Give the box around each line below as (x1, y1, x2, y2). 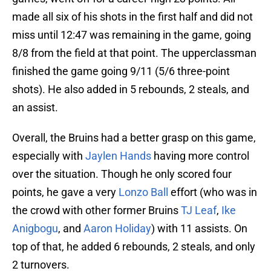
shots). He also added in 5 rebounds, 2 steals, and (12, 83, 249, 96)
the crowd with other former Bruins (12, 204, 181, 217)
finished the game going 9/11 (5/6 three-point (12, 65, 230, 78)
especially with (12, 149, 85, 163)
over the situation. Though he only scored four (12, 168, 232, 181)
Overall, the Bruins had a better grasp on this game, (12, 131, 256, 145)
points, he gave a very (12, 186, 119, 199)
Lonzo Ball (119, 186, 168, 199)
